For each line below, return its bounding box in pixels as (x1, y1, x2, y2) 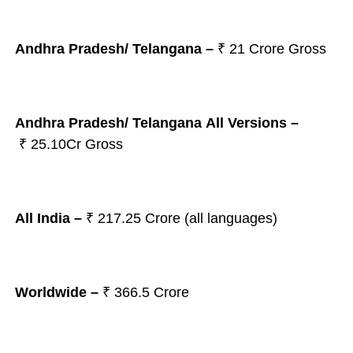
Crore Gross (248, 41, 330, 57)
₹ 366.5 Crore (102, 284, 189, 300)
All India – (14, 210, 82, 226)
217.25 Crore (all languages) (97, 210, 281, 226)
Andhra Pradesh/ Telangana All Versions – (14, 115, 299, 131)
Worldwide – (14, 284, 102, 300)
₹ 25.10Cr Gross (18, 136, 123, 152)
